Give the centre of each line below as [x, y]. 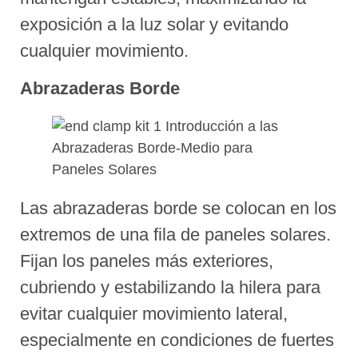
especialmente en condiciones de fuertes [177, 340]
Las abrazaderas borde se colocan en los [178, 209]
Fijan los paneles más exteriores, [147, 261]
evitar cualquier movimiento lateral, [154, 314]
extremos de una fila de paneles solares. [175, 235]
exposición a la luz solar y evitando [154, 24]
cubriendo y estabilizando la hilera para [170, 288]
